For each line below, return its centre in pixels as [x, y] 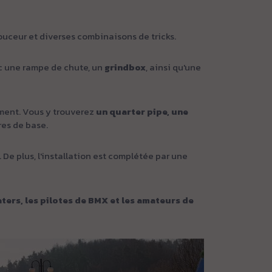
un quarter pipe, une [142, 111]
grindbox [125, 67]
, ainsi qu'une [173, 67]
